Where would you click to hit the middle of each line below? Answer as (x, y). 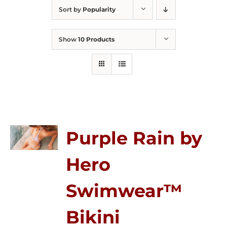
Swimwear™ (124, 191)
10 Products (96, 39)
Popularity (99, 9)
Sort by (70, 9)
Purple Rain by (134, 138)
